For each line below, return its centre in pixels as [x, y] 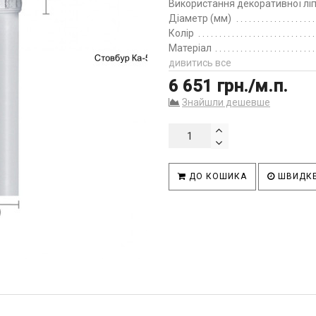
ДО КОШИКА [217, 176]
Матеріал [190, 48]
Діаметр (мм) [200, 18]
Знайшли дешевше [226, 102]
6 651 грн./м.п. [228, 86]
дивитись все [200, 63]
